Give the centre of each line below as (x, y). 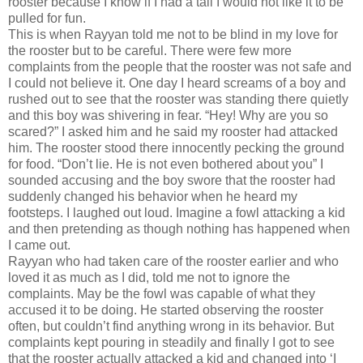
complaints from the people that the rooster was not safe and (180, 66)
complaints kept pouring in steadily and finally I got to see (171, 342)
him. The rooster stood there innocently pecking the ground (176, 147)
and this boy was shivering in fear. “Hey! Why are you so (168, 115)
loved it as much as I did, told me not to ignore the (149, 277)
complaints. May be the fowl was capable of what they (162, 293)
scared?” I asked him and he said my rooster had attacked (173, 131)
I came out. (39, 245)
